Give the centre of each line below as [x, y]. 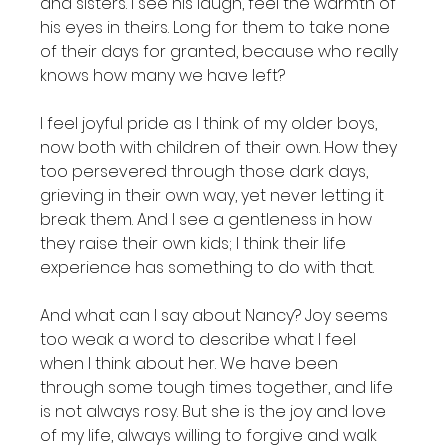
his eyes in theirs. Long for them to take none [217, 27]
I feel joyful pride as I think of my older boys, [211, 123]
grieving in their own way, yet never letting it [214, 195]
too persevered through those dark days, [206, 171]
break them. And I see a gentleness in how [208, 219]
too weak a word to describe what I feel [200, 339]
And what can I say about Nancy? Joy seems [216, 315]
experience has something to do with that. [207, 267]
